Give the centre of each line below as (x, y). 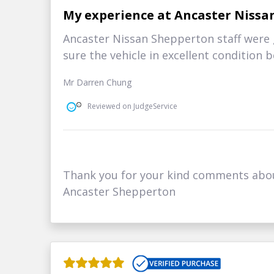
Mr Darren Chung (98, 82)
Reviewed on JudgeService (133, 106)
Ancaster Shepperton (120, 191)
